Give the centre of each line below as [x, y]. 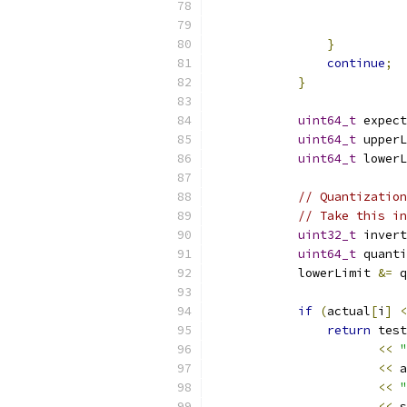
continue [356, 63]
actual [349, 311]
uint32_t [327, 235]
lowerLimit [294, 273]
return [349, 330]
